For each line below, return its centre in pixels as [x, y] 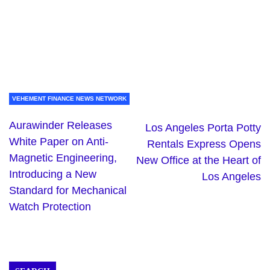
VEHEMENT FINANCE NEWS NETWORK [69, 99]
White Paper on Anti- [59, 142]
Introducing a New [53, 174]
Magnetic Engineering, [63, 158]
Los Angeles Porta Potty [203, 128]
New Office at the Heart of [199, 161]
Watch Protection [50, 207]
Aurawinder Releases [61, 126]
